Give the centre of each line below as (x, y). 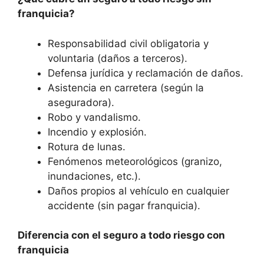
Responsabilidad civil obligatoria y (128, 43)
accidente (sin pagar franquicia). (124, 205)
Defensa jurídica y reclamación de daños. (146, 73)
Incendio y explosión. (97, 132)
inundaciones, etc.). (94, 176)
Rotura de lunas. (87, 146)
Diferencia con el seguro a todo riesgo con (121, 235)
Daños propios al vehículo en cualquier (138, 191)
